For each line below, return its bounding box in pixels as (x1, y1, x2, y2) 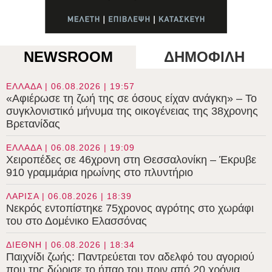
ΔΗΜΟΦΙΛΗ (163, 49, 245, 66)
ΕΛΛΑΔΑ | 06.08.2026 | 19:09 (6, 143, 135, 153)
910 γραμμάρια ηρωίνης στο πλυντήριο (6, 166, 193, 179)
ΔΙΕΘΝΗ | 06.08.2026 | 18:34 (6, 240, 135, 250)
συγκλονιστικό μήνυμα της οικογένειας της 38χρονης (6, 105, 258, 118)
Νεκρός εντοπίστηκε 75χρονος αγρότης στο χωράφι (6, 202, 254, 215)
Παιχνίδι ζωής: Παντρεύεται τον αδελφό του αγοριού (6, 251, 254, 263)
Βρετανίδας (6, 118, 60, 131)
